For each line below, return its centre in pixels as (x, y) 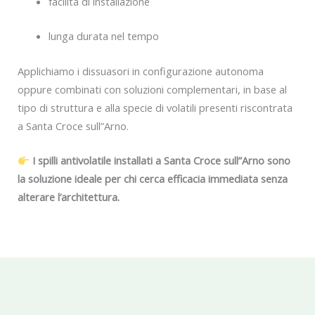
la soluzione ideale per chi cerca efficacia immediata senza (153, 179)
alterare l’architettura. (69, 197)
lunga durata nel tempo (103, 36)
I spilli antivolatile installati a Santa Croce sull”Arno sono (161, 161)
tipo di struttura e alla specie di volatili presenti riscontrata (155, 107)
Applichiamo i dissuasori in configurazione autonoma (141, 71)
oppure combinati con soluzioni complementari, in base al (152, 89)
